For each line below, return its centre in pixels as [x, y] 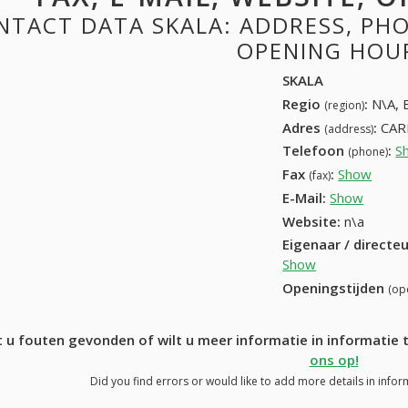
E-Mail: [305, 197]
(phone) [368, 152]
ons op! [334, 360]
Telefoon [316, 151]
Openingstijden [336, 288]
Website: [312, 221]
